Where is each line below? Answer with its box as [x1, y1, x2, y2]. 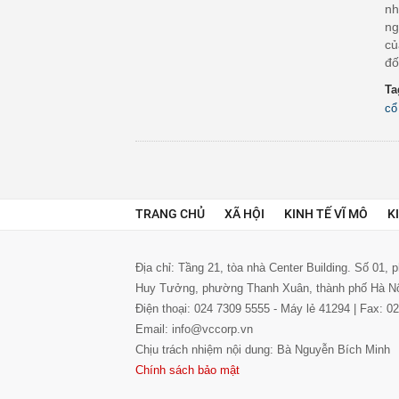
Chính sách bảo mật [135, 363, 240, 377]
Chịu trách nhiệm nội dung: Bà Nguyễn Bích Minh [135, 343, 390, 356]
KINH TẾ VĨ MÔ [284, 207, 368, 221]
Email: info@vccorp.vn [135, 322, 253, 336]
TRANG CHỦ [135, 207, 205, 221]
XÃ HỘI [224, 207, 265, 221]
